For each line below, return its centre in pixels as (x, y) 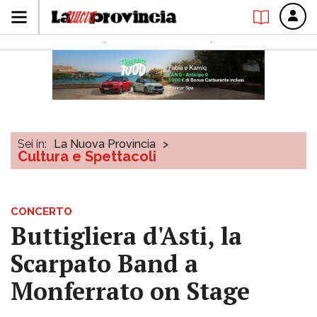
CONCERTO (41, 212)
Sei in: (32, 144)
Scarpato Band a (104, 264)
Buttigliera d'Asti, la (126, 236)
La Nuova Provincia (105, 144)
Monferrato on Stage (130, 291)
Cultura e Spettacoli (87, 156)
